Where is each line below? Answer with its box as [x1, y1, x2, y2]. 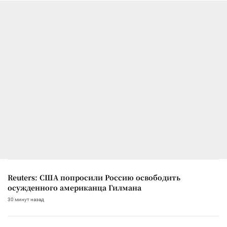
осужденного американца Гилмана [8, 182, 141, 193]
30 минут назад [8, 196, 44, 202]
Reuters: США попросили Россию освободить [8, 172, 180, 182]
